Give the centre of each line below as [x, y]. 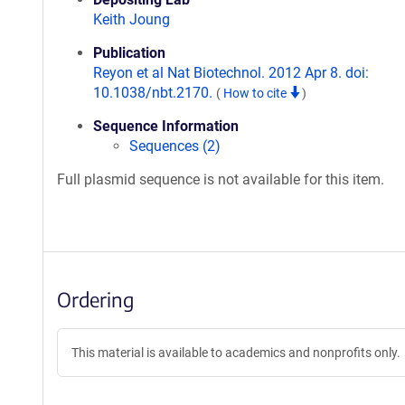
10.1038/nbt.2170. [155, 93]
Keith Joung [132, 19]
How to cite [256, 93]
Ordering [95, 299]
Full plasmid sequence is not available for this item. [221, 179]
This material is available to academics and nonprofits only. [236, 353]
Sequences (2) [175, 146]
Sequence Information [166, 126]
